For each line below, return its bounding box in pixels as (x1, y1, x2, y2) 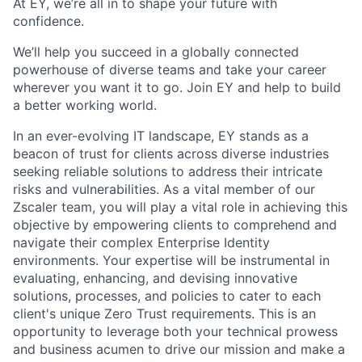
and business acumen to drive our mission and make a (13, 341, 345, 357)
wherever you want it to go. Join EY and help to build (13, 79, 341, 95)
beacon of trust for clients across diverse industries (13, 145, 329, 162)
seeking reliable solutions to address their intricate (13, 163, 322, 179)
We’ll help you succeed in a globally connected (13, 44, 299, 60)
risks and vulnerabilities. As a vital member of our (13, 181, 315, 197)
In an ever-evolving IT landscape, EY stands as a (13, 128, 309, 144)
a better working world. (13, 97, 157, 113)
